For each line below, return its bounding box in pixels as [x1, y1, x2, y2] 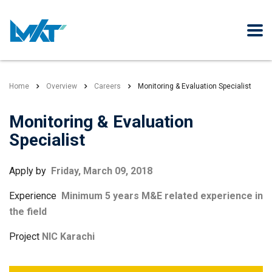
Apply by [9, 165, 51, 177]
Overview [46, 82, 77, 90]
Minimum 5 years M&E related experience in [61, 190, 263, 202]
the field [9, 206, 47, 217]
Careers [94, 82, 121, 90]
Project [9, 231, 42, 242]
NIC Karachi [42, 231, 95, 242]
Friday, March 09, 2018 [51, 165, 152, 177]
